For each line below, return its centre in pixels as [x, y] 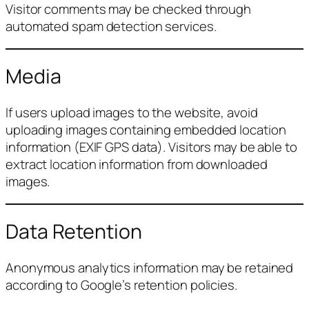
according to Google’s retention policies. [121, 285]
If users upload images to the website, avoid [132, 112]
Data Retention [74, 232]
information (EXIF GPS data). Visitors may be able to [151, 147]
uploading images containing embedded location [146, 130]
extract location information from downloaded [137, 164]
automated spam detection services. [111, 27]
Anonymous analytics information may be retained [150, 267]
